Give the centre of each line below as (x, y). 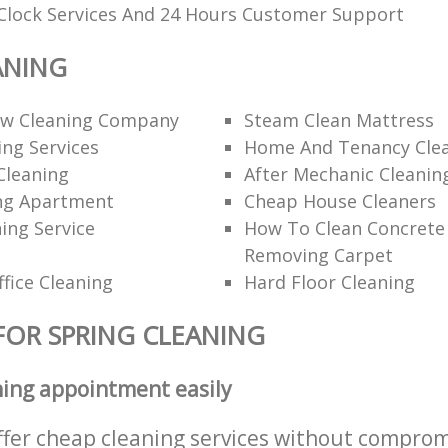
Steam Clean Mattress (338, 120)
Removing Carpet (318, 255)
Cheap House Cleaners (339, 201)
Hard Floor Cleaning (329, 282)
